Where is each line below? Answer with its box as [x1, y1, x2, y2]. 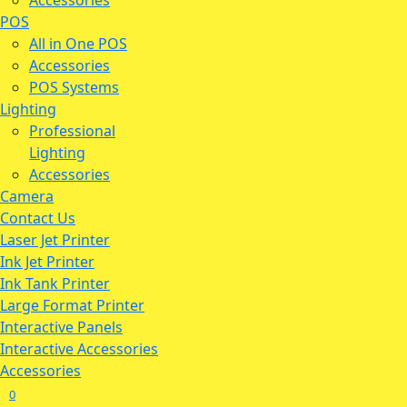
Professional [29, 121, 115, 141]
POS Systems [29, 77, 119, 97]
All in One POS [29, 34, 127, 54]
